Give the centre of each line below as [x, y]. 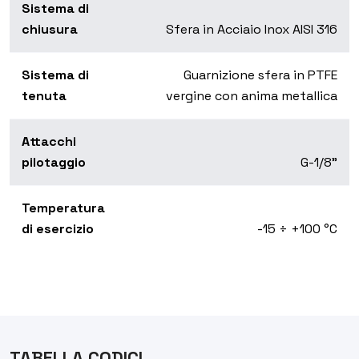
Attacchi [49, 142]
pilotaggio [54, 163]
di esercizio [58, 229]
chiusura [50, 30]
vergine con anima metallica [252, 96]
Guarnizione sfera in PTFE [260, 75]
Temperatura [63, 208]
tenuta [44, 96]
